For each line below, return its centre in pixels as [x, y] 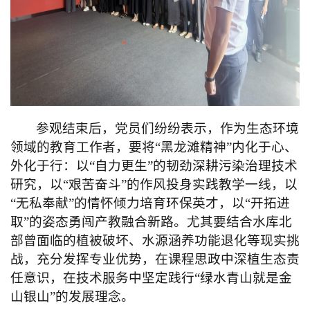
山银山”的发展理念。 [72, 297]
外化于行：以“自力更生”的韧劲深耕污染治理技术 [154, 166]
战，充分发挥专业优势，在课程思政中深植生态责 [155, 259]
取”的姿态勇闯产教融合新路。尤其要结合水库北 [151, 222]
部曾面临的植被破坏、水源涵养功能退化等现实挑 [155, 241]
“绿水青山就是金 [243, 278]
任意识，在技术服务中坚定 [89, 278]
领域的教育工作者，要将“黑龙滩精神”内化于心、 [154, 147]
